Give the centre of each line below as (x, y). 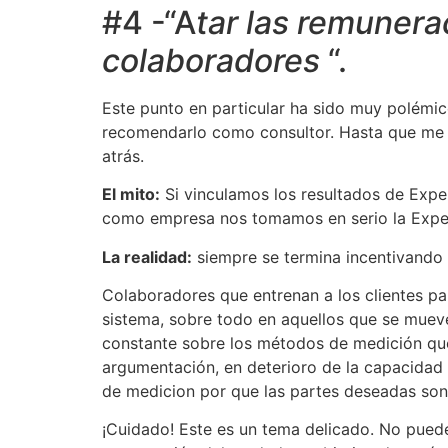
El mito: (131, 194)
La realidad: (147, 256)
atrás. (123, 155)
